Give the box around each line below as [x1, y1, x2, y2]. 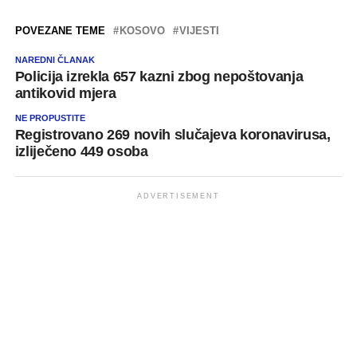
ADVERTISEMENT [137, 192, 220, 200]
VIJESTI [178, 25, 219, 37]
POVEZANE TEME [14, 25, 105, 37]
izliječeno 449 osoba [14, 143, 148, 159]
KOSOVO [119, 25, 165, 37]
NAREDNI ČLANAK [14, 55, 95, 65]
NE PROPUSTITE [14, 113, 85, 123]
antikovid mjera [14, 85, 116, 101]
